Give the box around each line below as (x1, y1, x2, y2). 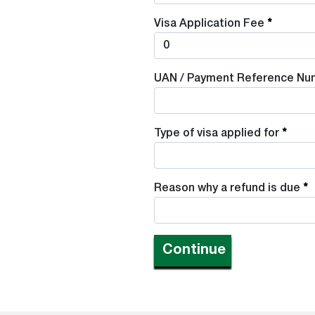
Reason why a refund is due (154, 183, 300, 193)
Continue (162, 244, 226, 257)
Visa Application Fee (154, 18, 264, 29)
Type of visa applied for (154, 128, 279, 139)
